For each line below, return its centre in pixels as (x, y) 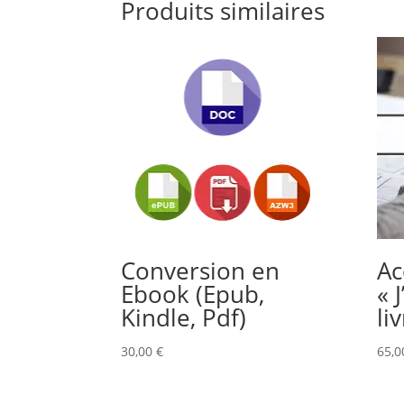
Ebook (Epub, (193, 294)
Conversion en (201, 271)
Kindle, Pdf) (184, 318)
